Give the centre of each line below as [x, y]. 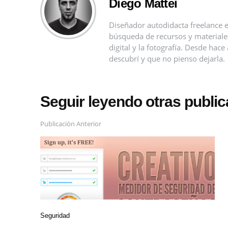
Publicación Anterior [71, 124]
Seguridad [55, 215]
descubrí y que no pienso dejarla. [167, 59]
